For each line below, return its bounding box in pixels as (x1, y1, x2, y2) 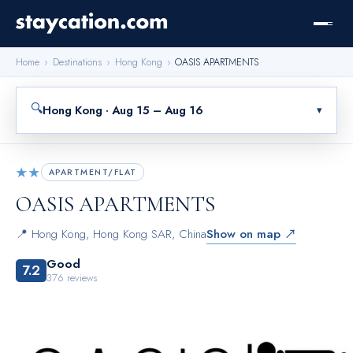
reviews (64, 270, 97, 286)
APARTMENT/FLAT (48, 165, 137, 178)
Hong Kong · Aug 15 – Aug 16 (42, 101, 203, 119)
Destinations (52, 54, 102, 69)
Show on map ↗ (206, 225, 296, 243)
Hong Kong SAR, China (93, 225, 206, 243)
